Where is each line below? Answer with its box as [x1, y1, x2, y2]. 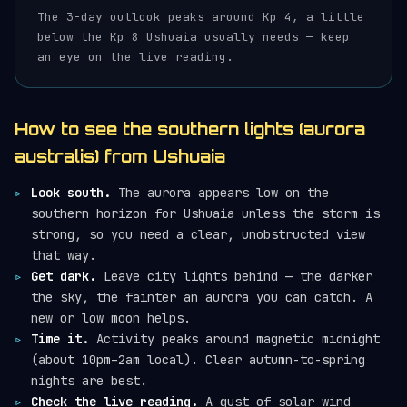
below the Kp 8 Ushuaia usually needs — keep [37, 29, 350, 45]
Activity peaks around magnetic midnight [89, 331, 380, 347]
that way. [31, 247, 96, 263]
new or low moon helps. [31, 310, 191, 326]
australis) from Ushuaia [15, 146, 225, 166]
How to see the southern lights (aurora [15, 119, 365, 139]
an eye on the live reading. [37, 49, 233, 65]
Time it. [31, 331, 89, 347]
